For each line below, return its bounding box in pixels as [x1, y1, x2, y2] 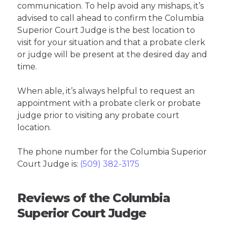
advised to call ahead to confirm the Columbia [17, 13, 204, 23]
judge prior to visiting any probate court [17, 110, 180, 121]
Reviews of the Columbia [17, 191, 170, 206]
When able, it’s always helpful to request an [17, 86, 195, 96]
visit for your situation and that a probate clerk [17, 37, 206, 48]
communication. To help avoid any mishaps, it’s [17, 1, 204, 11]
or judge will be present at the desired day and [17, 50, 208, 60]
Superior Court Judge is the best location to [17, 25, 196, 35]
